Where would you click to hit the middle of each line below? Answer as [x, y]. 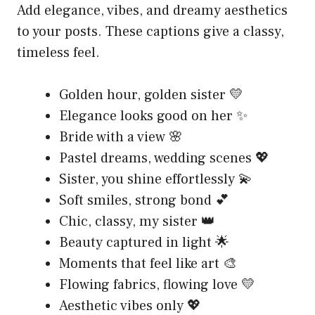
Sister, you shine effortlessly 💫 [156, 179]
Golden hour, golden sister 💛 [151, 95]
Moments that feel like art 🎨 [148, 263]
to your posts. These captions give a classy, [150, 31]
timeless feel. [58, 52]
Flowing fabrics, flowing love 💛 [157, 284]
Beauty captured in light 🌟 [144, 242]
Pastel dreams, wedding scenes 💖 [164, 158]
